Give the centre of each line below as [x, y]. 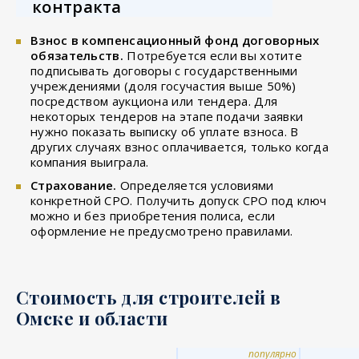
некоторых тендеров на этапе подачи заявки [167, 116]
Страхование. [74, 185]
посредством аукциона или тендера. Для [154, 101]
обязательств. [77, 55]
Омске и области [92, 318]
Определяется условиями [195, 185]
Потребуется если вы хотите [213, 55]
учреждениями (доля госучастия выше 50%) [163, 85]
